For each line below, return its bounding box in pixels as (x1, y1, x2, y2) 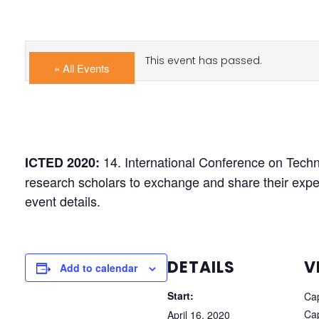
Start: (167, 288, 194, 303)
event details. (25, 192, 100, 210)
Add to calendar (60, 261, 137, 275)
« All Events (54, 61, 110, 75)
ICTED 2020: (25, 153, 103, 172)
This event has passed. (145, 53, 262, 68)
